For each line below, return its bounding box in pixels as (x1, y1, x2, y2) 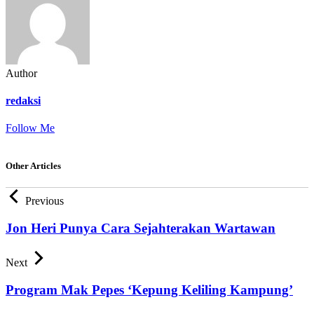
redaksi (6, 94, 41, 107)
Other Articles (6, 161, 61, 172)
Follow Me (6, 122, 55, 135)
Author (6, 67, 37, 79)
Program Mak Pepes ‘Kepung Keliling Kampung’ (6, 282, 293, 297)
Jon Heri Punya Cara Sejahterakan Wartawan (6, 221, 275, 236)
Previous (25, 195, 64, 207)
